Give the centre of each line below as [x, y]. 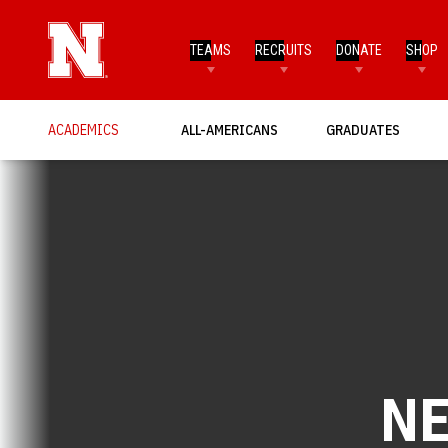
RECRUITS [284, 49]
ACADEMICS [83, 129]
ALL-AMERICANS [229, 129]
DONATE [359, 49]
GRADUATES [363, 129]
